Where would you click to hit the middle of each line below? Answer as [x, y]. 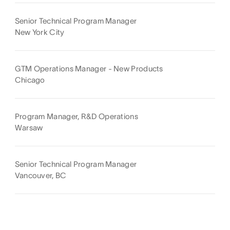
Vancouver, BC [41, 175]
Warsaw [29, 127]
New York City [40, 32]
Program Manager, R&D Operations [76, 116]
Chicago [30, 80]
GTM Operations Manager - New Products [89, 68]
